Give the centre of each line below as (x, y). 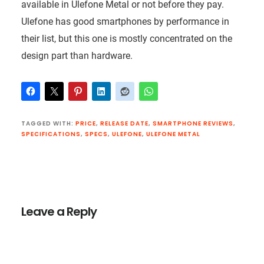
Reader (47, 183)
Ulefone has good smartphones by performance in (125, 21)
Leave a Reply (59, 211)
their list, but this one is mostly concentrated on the (126, 38)
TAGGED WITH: (48, 123)
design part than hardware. (77, 55)
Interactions (65, 201)
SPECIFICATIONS (51, 134)
